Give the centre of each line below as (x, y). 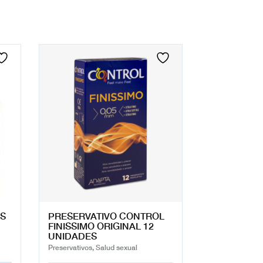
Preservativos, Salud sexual (93, 247)
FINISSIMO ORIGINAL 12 (101, 226)
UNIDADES (73, 236)
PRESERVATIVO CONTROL (106, 216)
